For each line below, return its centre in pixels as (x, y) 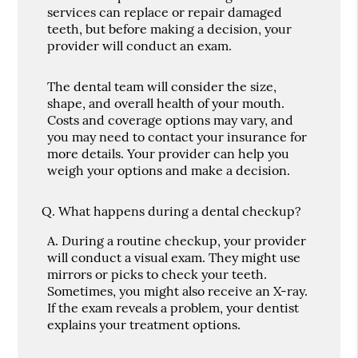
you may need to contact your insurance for (177, 136)
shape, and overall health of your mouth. (166, 103)
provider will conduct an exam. (140, 45)
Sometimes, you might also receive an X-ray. (178, 290)
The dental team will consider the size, (162, 86)
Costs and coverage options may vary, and (171, 119)
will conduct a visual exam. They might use (174, 257)
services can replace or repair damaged (165, 12)
